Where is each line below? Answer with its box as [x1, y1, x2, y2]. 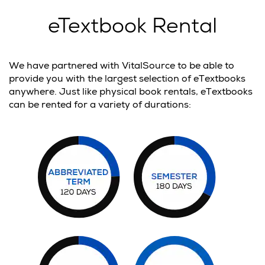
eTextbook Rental [48, 18, 217, 40]
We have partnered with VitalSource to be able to [9, 62, 234, 72]
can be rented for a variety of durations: [9, 101, 191, 111]
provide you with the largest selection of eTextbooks [9, 75, 245, 85]
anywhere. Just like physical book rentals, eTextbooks [9, 88, 253, 98]
